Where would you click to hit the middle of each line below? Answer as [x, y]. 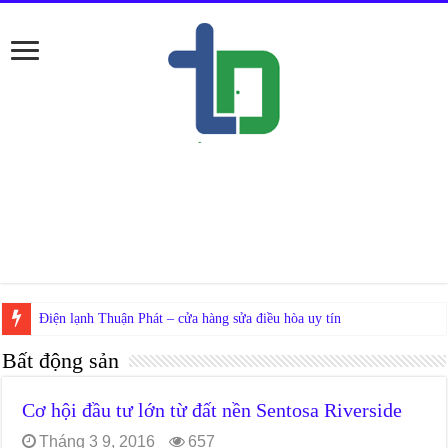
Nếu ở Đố [67, 318]
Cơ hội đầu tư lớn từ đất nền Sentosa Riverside [212, 410]
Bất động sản [61, 360]
